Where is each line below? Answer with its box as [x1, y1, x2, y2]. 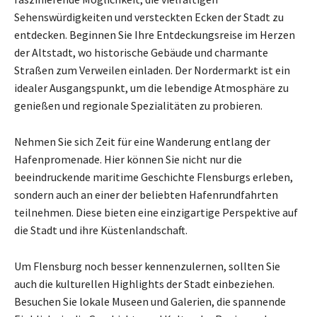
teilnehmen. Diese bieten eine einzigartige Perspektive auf [14, 205, 298, 220]
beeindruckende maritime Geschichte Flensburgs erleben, [14, 170, 293, 185]
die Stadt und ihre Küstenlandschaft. [14, 223, 188, 238]
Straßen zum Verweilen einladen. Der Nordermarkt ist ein [14, 63, 290, 78]
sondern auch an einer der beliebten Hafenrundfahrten [14, 188, 278, 202]
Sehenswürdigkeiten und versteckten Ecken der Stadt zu [14, 10, 284, 25]
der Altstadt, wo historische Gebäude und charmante [14, 45, 268, 60]
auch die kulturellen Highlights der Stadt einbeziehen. [14, 277, 275, 292]
